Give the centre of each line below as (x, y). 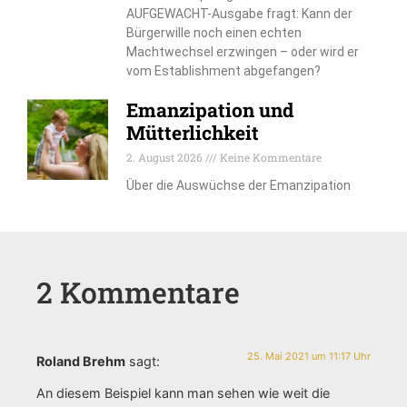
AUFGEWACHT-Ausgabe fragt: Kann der (240, 13)
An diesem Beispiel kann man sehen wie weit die (183, 393)
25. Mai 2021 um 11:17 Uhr (309, 356)
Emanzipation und (210, 109)
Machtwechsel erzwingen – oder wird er (243, 51)
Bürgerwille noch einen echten (214, 32)
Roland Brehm (81, 361)
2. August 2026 (166, 157)
